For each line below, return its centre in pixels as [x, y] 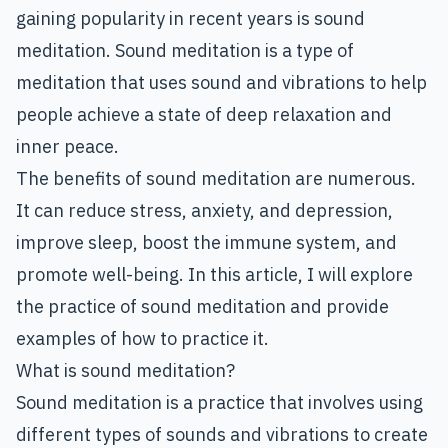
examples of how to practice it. [142, 339]
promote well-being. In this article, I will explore [214, 275]
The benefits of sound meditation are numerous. [216, 179]
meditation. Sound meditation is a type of [185, 51]
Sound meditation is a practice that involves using [219, 403]
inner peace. [67, 147]
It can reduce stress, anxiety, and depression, [204, 211]
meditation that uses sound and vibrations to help [221, 83]
